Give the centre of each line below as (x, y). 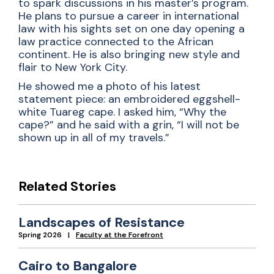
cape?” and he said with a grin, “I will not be (129, 125)
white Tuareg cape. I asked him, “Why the (122, 112)
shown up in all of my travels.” (94, 138)
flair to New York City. (74, 67)
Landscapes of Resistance (102, 222)
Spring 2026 (40, 235)
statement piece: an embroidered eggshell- (129, 99)
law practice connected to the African (116, 42)
